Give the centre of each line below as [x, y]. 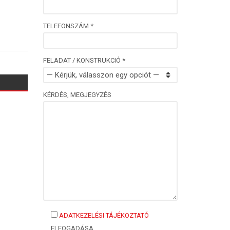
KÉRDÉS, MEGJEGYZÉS [77, 94]
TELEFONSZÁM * [68, 26]
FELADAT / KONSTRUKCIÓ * [84, 60]
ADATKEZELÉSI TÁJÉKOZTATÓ [104, 215]
